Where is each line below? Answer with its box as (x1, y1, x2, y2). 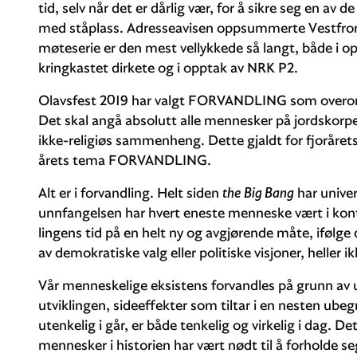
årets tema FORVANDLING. (38, 150, 211, 169)
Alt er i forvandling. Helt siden (38, 182, 222, 202)
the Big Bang (222, 182, 294, 202)
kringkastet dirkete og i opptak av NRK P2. (38, 57, 298, 76)
